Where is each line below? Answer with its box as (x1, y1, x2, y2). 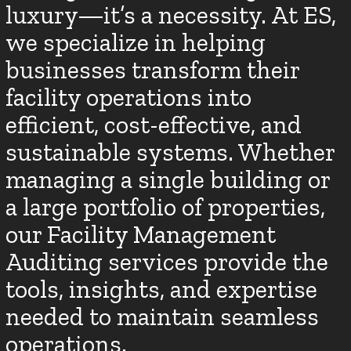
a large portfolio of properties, (5, 192, 326, 222)
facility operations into (5, 82, 252, 112)
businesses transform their (5, 55, 300, 85)
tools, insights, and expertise (5, 274, 318, 304)
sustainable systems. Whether (5, 137, 335, 167)
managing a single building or (5, 165, 331, 194)
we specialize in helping (5, 27, 266, 57)
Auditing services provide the (5, 247, 329, 277)
